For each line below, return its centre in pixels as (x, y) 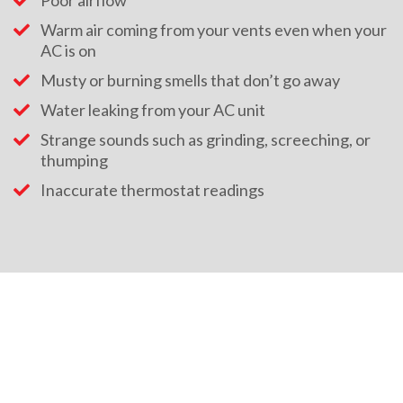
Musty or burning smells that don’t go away (190, 81)
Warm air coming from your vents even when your (214, 30)
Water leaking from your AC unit (153, 110)
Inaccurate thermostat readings (152, 190)
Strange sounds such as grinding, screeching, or (206, 140)
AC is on (68, 51)
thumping (74, 161)
